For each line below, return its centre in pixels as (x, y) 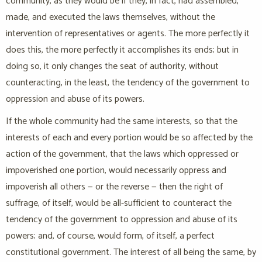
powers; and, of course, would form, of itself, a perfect (110, 236)
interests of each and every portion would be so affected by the (129, 138)
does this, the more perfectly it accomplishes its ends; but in (122, 50)
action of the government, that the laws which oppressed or (122, 154)
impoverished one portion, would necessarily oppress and (116, 171)
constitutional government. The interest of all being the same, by (131, 253)
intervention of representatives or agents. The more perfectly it (128, 34)
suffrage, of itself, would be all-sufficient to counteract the (119, 204)
